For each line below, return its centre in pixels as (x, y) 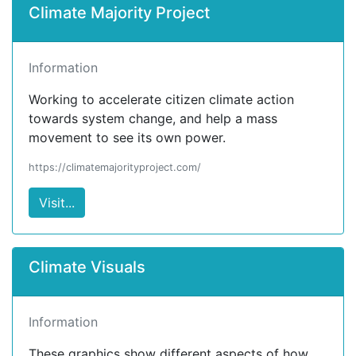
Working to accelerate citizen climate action (161, 99)
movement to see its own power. (127, 137)
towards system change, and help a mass (153, 118)
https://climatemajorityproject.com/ (115, 167)
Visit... (57, 203)
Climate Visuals (87, 267)
